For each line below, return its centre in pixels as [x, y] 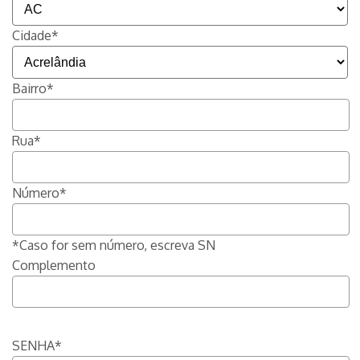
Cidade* [35, 35]
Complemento [54, 265]
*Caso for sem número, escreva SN [114, 245]
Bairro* [33, 88]
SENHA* [37, 346]
